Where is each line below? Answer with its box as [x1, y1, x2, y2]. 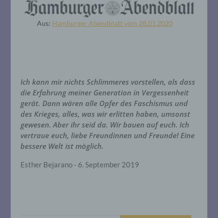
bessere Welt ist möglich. [20, 141, 104, 151]
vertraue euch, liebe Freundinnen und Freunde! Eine [20, 130, 195, 141]
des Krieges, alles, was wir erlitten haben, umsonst [20, 109, 191, 119]
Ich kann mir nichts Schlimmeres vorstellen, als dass [20, 77, 196, 87]
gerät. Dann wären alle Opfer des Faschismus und [20, 98, 188, 109]
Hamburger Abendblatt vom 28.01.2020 [52, 19, 173, 28]
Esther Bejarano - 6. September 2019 [20, 160, 140, 169]
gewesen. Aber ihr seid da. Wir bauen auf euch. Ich [20, 120, 190, 130]
